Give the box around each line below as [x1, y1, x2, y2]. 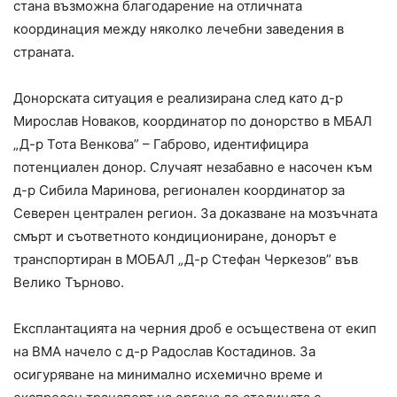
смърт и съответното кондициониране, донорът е [13, 228, 337, 245]
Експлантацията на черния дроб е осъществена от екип [13, 320, 377, 338]
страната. [13, 43, 74, 61]
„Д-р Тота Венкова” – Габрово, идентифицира [13, 136, 308, 153]
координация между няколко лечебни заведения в [13, 20, 344, 38]
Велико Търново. [13, 274, 124, 292]
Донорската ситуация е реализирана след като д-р [13, 90, 343, 107]
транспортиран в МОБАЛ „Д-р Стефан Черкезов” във [13, 251, 358, 269]
